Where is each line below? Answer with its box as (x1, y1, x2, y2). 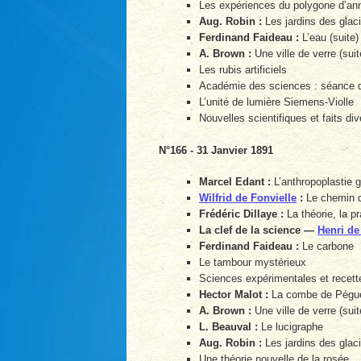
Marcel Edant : (199, 176, 271, 189)
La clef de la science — (199, 224, 317, 237)
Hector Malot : (199, 288, 268, 301)
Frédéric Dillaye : (199, 208, 284, 221)
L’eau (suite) (299, 31, 359, 44)
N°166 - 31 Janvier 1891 (159, 143, 273, 156)
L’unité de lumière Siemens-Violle (199, 96, 354, 109)
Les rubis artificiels (199, 64, 287, 77)
